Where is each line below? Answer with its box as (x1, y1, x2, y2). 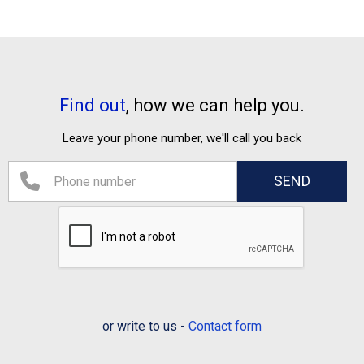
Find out (59, 95, 126, 116)
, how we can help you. (126, 95, 305, 116)
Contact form (188, 318, 262, 335)
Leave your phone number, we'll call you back (63, 131, 301, 146)
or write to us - (102, 318, 188, 335)
